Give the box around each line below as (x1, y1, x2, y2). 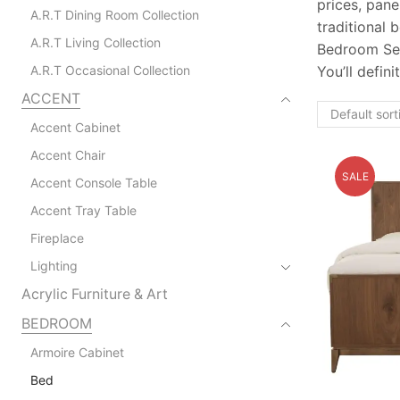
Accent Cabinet (29, 119, 121, 135)
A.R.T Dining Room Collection (29, 6, 199, 22)
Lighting (29, 257, 78, 273)
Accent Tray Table (29, 202, 137, 218)
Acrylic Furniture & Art (21, 285, 168, 303)
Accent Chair (29, 146, 105, 162)
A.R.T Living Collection (29, 34, 161, 50)
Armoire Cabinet (29, 344, 124, 360)
